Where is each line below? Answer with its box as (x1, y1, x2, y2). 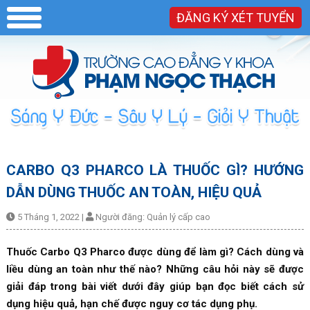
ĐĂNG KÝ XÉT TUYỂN (176, 10, 295, 25)
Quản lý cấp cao (146, 211, 210, 222)
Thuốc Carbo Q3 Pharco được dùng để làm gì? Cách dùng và (6, 245, 304, 258)
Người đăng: (93, 211, 147, 222)
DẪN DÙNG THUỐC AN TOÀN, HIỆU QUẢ (6, 183, 262, 201)
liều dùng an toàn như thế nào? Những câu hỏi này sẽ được (6, 262, 304, 275)
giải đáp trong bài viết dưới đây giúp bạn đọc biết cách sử (6, 280, 304, 293)
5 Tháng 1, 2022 (15, 211, 82, 222)
